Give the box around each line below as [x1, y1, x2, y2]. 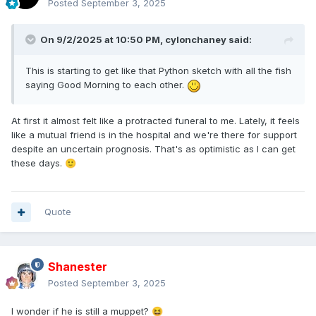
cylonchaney [165, 34, 226, 46]
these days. [11, 157, 65, 169]
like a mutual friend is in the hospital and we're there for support [11, 128, 297, 140]
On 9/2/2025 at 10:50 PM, [40, 34, 165, 46]
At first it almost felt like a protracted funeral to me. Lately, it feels [11, 114, 300, 126]
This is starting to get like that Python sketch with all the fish [25, 65, 291, 77]
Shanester [48, 260, 107, 274]
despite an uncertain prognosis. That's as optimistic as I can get [11, 142, 296, 154]
